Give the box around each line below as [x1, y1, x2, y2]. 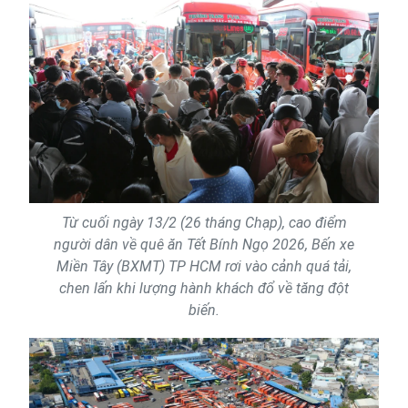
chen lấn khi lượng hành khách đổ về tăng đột [59, 279, 349, 297]
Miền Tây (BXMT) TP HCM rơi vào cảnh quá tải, [56, 257, 352, 275]
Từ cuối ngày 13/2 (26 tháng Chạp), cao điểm [61, 213, 347, 231]
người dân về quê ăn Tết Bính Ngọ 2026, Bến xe [54, 235, 354, 253]
